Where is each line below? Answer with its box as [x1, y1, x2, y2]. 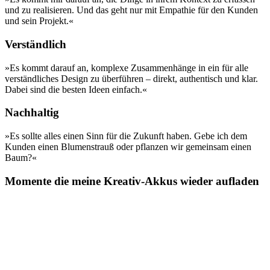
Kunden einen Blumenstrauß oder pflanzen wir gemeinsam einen [5, 142, 251, 152]
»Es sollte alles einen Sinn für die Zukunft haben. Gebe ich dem [5, 131, 247, 142]
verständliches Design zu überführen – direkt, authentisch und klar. [5, 73, 258, 84]
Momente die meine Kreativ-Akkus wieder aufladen [5, 174, 259, 187]
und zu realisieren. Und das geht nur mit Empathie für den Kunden [5, 5, 258, 16]
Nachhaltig [5, 106, 59, 119]
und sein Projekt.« [5, 16, 74, 27]
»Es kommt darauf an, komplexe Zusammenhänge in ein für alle [5, 62, 248, 73]
